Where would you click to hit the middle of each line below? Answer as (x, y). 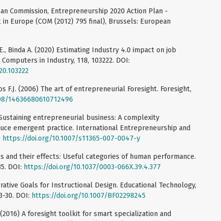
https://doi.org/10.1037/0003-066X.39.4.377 (92, 167)
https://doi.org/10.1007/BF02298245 (89, 195)
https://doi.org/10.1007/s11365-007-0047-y (71, 138)
